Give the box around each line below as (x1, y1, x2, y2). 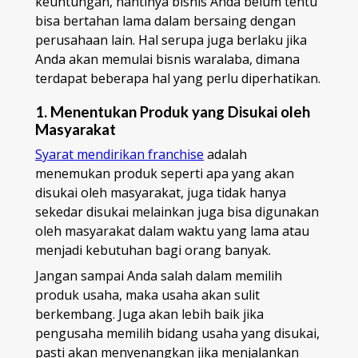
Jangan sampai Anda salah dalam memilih (35, 266, 282, 284)
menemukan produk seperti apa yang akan (35, 164, 294, 182)
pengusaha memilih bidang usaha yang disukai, (35, 324, 320, 342)
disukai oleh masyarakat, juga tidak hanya (35, 183, 286, 201)
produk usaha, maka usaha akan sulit (35, 285, 260, 304)
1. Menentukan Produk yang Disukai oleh (35, 102, 310, 121)
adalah (204, 145, 247, 163)
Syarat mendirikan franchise (35, 145, 204, 163)
